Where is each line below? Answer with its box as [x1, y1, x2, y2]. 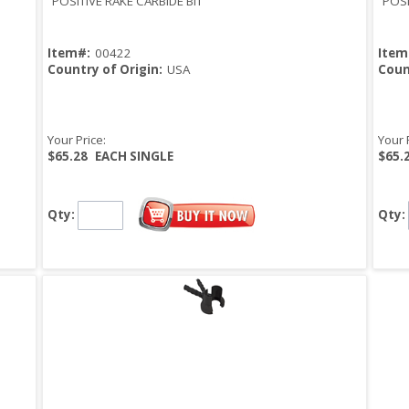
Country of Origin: [47, 61, 163, 79]
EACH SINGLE [95, 148, 173, 165]
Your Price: [47, 131, 106, 149]
